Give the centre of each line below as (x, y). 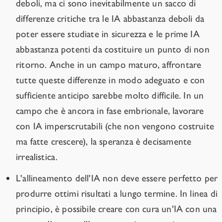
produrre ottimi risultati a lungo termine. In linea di (117, 194)
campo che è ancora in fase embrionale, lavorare (110, 111)
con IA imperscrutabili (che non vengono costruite (115, 126)
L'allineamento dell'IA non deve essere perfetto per (117, 178)
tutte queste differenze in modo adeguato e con (111, 80)
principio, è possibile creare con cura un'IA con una (116, 209)
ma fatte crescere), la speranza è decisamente (104, 142)
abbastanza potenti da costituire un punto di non (113, 50)
